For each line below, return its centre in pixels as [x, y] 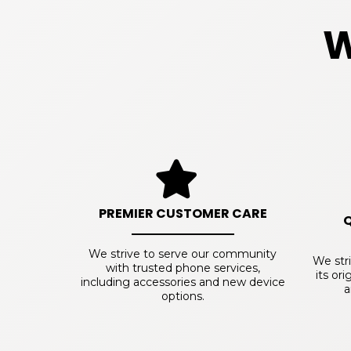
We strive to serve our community [183, 254]
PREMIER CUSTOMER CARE [183, 214]
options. [183, 297]
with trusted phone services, [183, 268]
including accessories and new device [183, 282]
